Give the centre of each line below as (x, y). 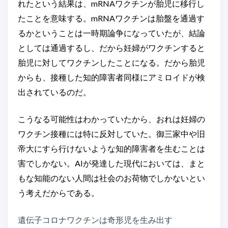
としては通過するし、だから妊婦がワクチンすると (111, 48)
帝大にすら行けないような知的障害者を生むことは (111, 149)
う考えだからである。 (59, 193)
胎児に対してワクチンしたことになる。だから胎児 (111, 63)
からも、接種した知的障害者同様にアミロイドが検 (111, 77)
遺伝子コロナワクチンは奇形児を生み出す (95, 220)
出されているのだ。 (54, 92)
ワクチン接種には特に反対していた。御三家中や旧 (111, 134)
